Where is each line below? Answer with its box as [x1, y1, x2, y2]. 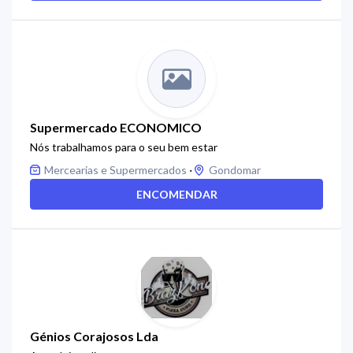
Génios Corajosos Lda [30, 329, 158, 344]
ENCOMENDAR [136, 188, 217, 201]
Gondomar [209, 163, 261, 176]
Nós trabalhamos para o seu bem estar [30, 140, 217, 154]
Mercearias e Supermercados [44, 163, 187, 176]
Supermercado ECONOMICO [30, 120, 202, 135]
